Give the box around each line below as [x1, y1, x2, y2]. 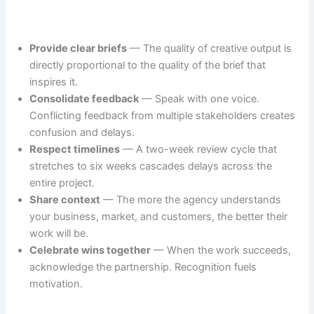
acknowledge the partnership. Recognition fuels [29, 260, 257, 273]
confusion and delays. [29, 125, 135, 139]
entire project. [29, 176, 95, 189]
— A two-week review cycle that [120, 142, 278, 156]
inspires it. [29, 75, 78, 88]
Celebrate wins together [29, 243, 151, 257]
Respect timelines [29, 142, 121, 156]
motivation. [29, 277, 83, 290]
